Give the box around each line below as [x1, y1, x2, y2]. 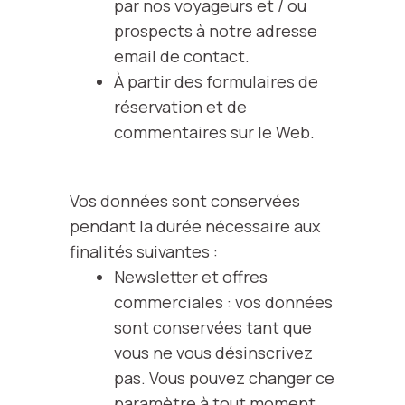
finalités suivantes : [70, 240, 218, 262]
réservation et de [113, 96, 247, 118]
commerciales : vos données [113, 291, 333, 313]
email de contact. [113, 45, 250, 67]
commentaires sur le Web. [113, 121, 315, 143]
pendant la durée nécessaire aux [70, 215, 320, 237]
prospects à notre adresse [113, 20, 317, 42]
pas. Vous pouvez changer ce [113, 367, 334, 389]
